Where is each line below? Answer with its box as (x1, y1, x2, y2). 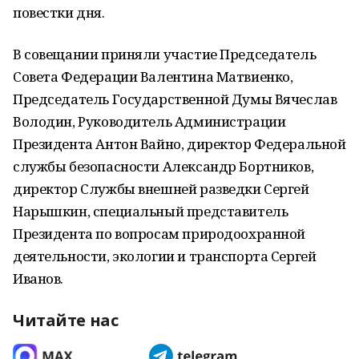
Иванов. (13, 269, 64, 288)
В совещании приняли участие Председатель (13, 45, 317, 63)
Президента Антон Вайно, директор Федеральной (13, 135, 346, 153)
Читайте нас (13, 309, 119, 331)
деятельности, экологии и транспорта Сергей (13, 247, 317, 265)
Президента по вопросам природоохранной (13, 224, 306, 243)
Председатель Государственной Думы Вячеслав (13, 90, 337, 108)
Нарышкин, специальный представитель (13, 202, 288, 220)
